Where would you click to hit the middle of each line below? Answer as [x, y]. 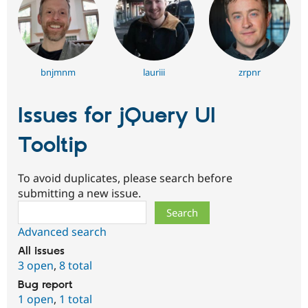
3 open [36, 266]
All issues [41, 252]
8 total [76, 266]
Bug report [45, 285]
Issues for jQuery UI [117, 117]
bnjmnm [58, 73]
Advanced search [62, 232]
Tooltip [53, 146]
